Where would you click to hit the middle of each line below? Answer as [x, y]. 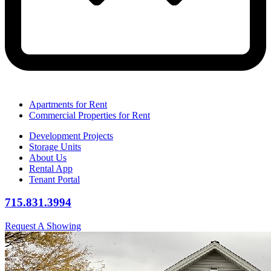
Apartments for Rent [68, 104]
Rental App [51, 168]
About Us [48, 157]
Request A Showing [43, 226]
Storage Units [55, 146]
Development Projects [71, 135]
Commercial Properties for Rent [90, 115]
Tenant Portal [54, 179]
